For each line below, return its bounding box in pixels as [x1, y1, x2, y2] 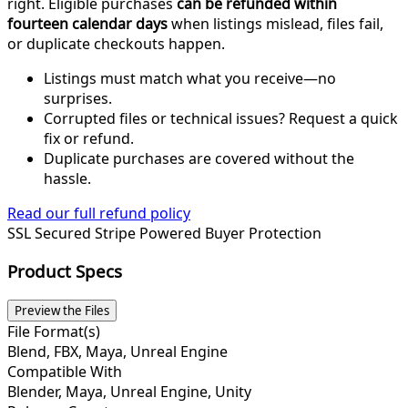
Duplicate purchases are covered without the [44, 148, 354, 168]
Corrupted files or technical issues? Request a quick [44, 107, 398, 128]
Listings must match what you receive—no [44, 67, 336, 88]
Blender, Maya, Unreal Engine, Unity [7, 382, 251, 403]
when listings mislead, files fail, [168, 13, 383, 34]
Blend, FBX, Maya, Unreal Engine [7, 342, 228, 362]
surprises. [44, 87, 112, 108]
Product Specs [7, 260, 122, 283]
